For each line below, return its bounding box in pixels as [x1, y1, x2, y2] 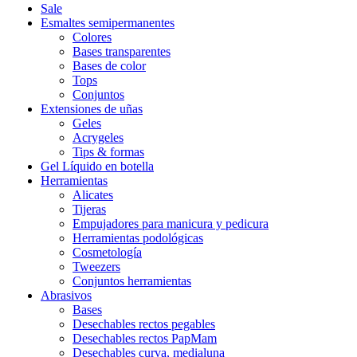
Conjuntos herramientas [73, 274, 191, 288]
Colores [73, 30, 112, 45]
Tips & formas [73, 145, 144, 159]
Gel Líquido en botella [41, 159, 154, 174]
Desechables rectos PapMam [73, 331, 217, 346]
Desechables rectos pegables [73, 317, 215, 331]
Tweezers [73, 260, 120, 274]
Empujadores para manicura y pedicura [73, 217, 269, 231]
